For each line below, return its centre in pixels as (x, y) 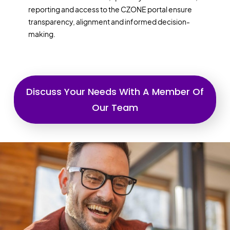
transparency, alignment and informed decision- (109, 21)
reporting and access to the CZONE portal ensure (110, 9)
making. (42, 34)
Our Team (115, 107)
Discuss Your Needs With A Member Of (115, 91)
